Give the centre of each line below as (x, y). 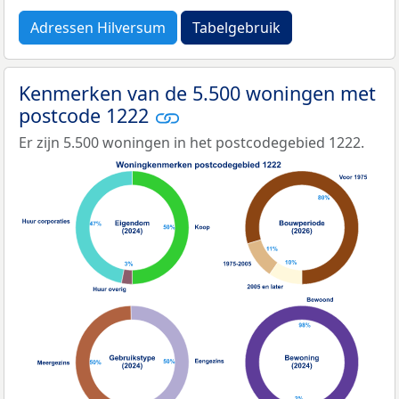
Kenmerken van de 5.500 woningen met (197, 93)
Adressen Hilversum (98, 27)
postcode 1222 (86, 115)
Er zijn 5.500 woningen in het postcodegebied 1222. (191, 143)
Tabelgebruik (236, 27)
